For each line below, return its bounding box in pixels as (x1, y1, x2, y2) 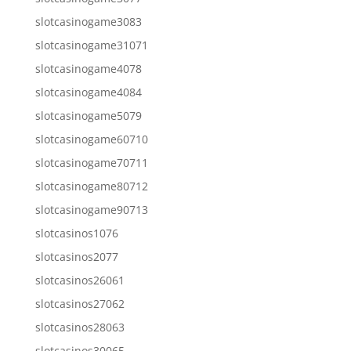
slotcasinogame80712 (34, 178, 148, 194)
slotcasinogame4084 (34, 84, 142, 100)
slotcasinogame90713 (34, 201, 148, 217)
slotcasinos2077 (34, 248, 118, 264)
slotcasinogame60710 (34, 131, 148, 147)
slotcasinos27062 (34, 295, 125, 311)
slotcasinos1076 (34, 225, 118, 241)
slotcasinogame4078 (34, 60, 142, 76)
